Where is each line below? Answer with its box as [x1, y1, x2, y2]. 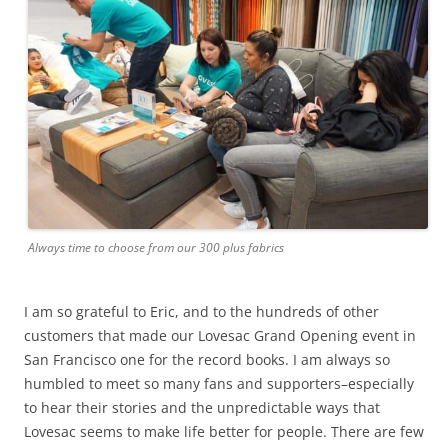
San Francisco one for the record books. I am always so [24, 349, 390, 369]
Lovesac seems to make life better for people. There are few [24, 421, 424, 441]
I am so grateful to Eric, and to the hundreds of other [24, 301, 379, 321]
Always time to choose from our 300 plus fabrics [28, 238, 284, 256]
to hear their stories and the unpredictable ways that [24, 397, 380, 417]
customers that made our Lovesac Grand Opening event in [24, 325, 416, 345]
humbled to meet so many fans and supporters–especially [24, 373, 414, 393]
